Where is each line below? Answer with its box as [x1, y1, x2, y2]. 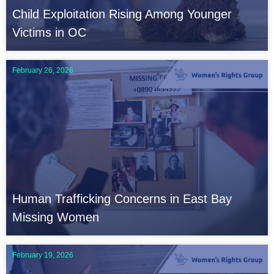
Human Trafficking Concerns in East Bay [12, 192, 232, 206]
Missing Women [12, 210, 99, 224]
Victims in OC [12, 26, 86, 40]
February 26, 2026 [12, 66, 73, 75]
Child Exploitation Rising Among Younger [12, 7, 232, 21]
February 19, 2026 [12, 251, 73, 260]
